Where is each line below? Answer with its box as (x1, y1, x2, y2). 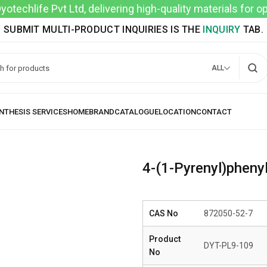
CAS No (149, 209, 178, 218)
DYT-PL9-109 (204, 241, 253, 250)
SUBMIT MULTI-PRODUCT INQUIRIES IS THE (3, 24, 203, 35)
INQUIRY (203, 24, 241, 35)
